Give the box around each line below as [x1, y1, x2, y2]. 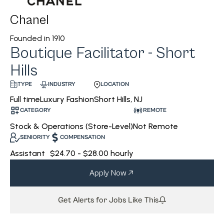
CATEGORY [20, 106, 51, 113]
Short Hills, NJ [94, 94, 142, 104]
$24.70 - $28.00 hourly [50, 148, 133, 158]
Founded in [10, 33, 50, 43]
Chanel [10, 12, 49, 28]
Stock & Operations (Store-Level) [10, 121, 133, 131]
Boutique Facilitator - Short [10, 44, 195, 63]
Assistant [10, 148, 45, 158]
